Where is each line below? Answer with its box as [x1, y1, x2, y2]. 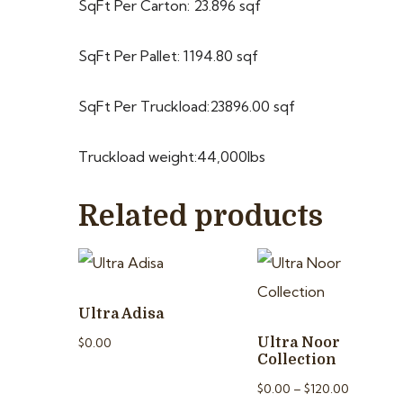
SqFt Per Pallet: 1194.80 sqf [78, 47, 258, 66]
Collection [257, 352, 337, 369]
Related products [78, 200, 323, 234]
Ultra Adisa [78, 306, 164, 323]
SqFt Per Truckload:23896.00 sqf [78, 97, 295, 116]
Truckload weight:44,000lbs [78, 148, 265, 166]
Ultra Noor [257, 335, 341, 352]
